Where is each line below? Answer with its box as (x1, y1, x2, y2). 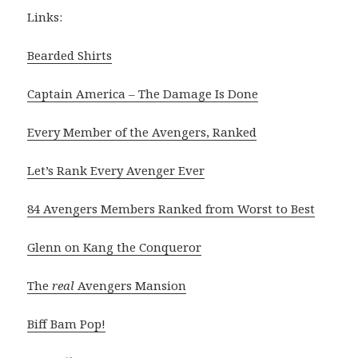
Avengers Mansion (74, 276, 187, 293)
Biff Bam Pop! (27, 315, 106, 332)
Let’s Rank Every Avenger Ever (27, 161, 205, 178)
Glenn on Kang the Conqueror (27, 238, 202, 255)
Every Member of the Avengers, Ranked (27, 123, 257, 140)
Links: (27, 8, 63, 25)
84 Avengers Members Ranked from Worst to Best (27, 200, 316, 217)
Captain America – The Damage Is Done (27, 85, 259, 101)
